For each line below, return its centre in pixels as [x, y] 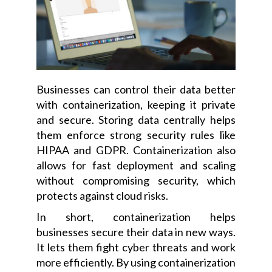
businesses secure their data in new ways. [136, 232]
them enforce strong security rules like [136, 135]
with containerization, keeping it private [136, 105]
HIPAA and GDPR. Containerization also [136, 150]
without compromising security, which [136, 181]
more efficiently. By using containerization [136, 263]
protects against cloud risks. [102, 196]
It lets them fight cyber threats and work [136, 247]
